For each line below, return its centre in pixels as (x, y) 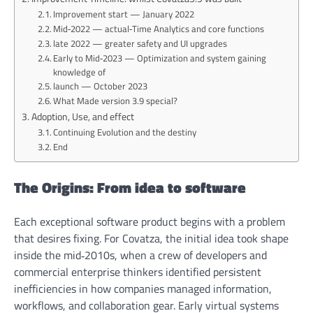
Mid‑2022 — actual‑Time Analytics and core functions (159, 28)
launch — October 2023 (101, 86)
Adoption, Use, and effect (82, 116)
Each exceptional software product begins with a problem (150, 221)
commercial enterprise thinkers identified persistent (138, 271)
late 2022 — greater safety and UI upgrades (140, 43)
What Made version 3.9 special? (116, 100)
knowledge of (80, 72)
